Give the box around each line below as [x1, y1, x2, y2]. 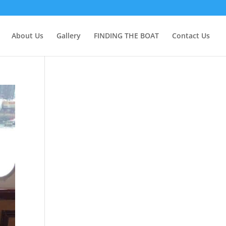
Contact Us [172, 31, 210, 40]
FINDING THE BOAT [94, 31, 159, 40]
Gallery [56, 31, 81, 40]
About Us [12, 31, 43, 40]
